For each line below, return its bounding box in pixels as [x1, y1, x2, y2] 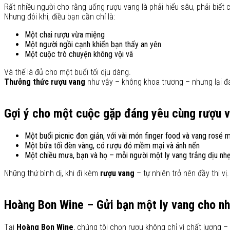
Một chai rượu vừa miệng [25, 30, 105, 40]
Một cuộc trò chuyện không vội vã [25, 49, 133, 60]
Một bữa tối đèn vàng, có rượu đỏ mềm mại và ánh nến [25, 141, 200, 151]
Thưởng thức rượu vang [4, 77, 85, 87]
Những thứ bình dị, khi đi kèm [4, 168, 100, 179]
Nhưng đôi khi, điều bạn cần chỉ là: [4, 12, 115, 22]
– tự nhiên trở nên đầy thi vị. [135, 168, 229, 179]
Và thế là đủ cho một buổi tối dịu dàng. [4, 67, 131, 78]
